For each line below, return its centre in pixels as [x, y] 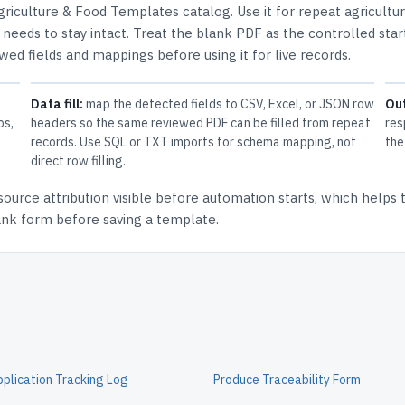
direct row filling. [78, 161]
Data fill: [57, 104]
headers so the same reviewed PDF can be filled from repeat [200, 123]
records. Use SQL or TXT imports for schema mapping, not [193, 142]
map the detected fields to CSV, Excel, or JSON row [228, 104]
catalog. [208, 11]
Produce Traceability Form [287, 380]
